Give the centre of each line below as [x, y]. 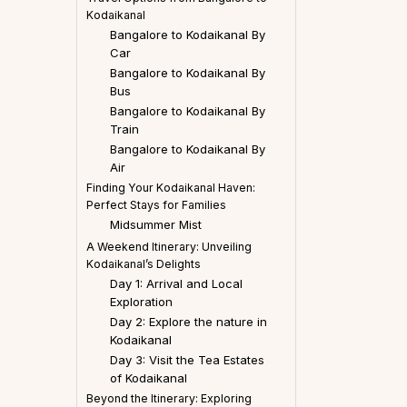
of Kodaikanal [150, 377]
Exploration [141, 301]
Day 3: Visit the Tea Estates [187, 359]
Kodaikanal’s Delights [144, 263]
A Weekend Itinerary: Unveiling [169, 246]
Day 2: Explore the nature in [188, 321]
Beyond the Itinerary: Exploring [169, 398]
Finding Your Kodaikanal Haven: [171, 187]
